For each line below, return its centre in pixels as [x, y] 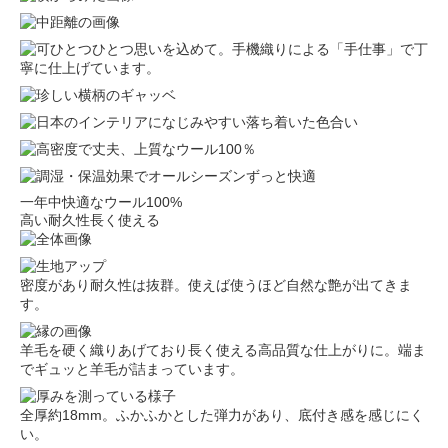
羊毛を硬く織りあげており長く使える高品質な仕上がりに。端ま [223, 350]
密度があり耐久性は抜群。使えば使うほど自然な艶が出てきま [216, 285]
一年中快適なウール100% [101, 202]
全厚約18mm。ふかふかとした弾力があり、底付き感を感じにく [222, 415]
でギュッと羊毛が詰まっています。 [132, 369]
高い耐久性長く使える [90, 220]
